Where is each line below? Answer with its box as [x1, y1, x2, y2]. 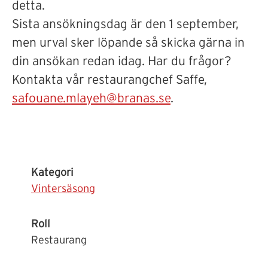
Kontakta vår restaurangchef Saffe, [12, 74, 207, 86]
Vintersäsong [31, 184, 95, 194]
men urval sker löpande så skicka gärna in [12, 36, 245, 49]
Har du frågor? [148, 55, 232, 68]
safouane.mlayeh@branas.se [12, 92, 170, 105]
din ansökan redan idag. [12, 55, 148, 68]
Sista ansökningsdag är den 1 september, [12, 18, 239, 31]
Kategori [31, 167, 74, 178]
